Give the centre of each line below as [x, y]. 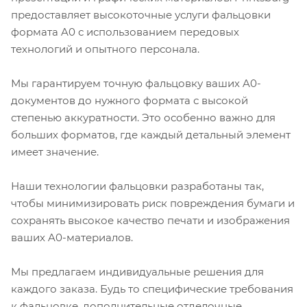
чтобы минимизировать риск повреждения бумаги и [153, 203]
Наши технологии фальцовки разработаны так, [137, 186]
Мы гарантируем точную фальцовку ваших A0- [136, 83]
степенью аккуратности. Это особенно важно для [143, 117]
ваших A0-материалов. [72, 237]
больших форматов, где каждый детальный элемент [151, 134]
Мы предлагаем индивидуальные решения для [137, 271]
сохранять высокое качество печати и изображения [150, 220]
